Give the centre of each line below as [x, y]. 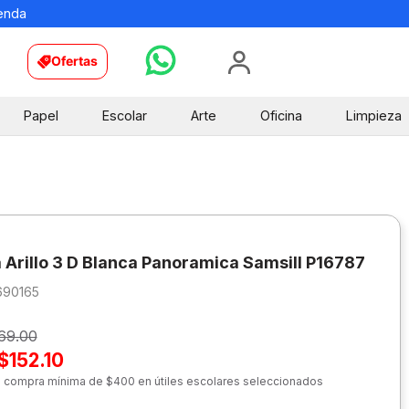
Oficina [281, 115]
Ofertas [75, 61]
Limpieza [373, 115]
